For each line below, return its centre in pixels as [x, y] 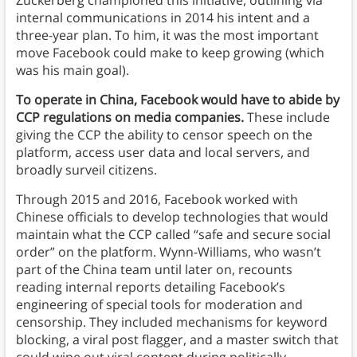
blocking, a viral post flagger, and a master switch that [177, 340]
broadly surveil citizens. [88, 170]
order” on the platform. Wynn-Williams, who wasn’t [168, 252]
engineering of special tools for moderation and [159, 305]
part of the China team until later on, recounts [154, 270]
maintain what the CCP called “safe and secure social [173, 235]
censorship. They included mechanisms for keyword [171, 322]
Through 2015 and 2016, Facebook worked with [157, 200]
